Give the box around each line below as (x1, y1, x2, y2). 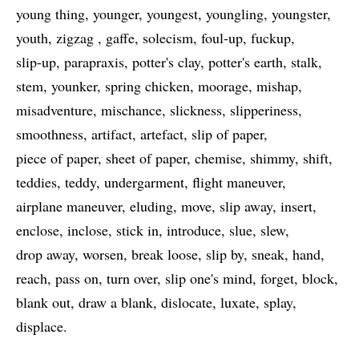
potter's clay (132, 52, 200, 71)
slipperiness (230, 100, 298, 119)
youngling (206, 4, 264, 23)
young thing (16, 4, 85, 23)
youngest (147, 4, 198, 23)
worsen (83, 244, 123, 264)
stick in (116, 220, 159, 240)
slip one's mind (165, 268, 252, 288)
